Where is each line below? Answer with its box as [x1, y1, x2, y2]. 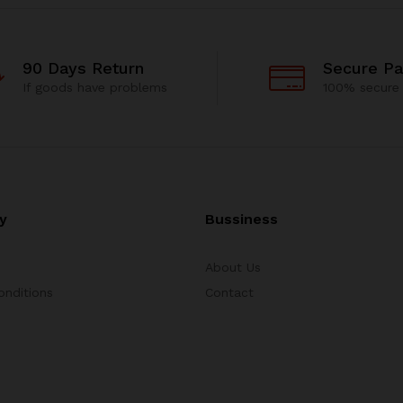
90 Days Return [22, 58, 144, 77]
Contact [205, 285, 255, 300]
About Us [205, 260, 262, 274]
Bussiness [205, 210, 279, 228]
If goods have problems [22, 80, 167, 94]
